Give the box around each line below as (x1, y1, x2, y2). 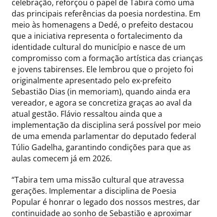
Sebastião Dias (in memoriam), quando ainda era (12, 86, 190, 97)
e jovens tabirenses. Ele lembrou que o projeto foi (12, 64, 193, 75)
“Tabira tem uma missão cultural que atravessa (12, 174, 184, 186)
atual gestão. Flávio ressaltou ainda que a (12, 108, 162, 120)
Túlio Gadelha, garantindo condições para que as (12, 142, 191, 153)
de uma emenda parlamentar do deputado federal (12, 131, 196, 142)
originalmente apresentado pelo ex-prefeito (12, 75, 171, 86)
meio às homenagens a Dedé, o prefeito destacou (12, 19, 193, 31)
